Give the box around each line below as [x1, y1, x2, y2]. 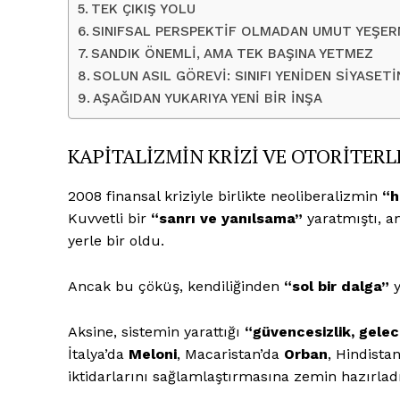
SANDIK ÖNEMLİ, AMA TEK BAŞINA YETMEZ [91, 45, 374, 62]
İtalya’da [68, 345, 129, 362]
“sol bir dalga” [284, 277, 389, 295]
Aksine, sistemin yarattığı [68, 322, 245, 340]
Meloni [129, 345, 177, 362]
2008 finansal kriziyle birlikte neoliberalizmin [68, 187, 382, 204]
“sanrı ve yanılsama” [151, 209, 303, 227]
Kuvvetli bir [68, 209, 151, 227]
